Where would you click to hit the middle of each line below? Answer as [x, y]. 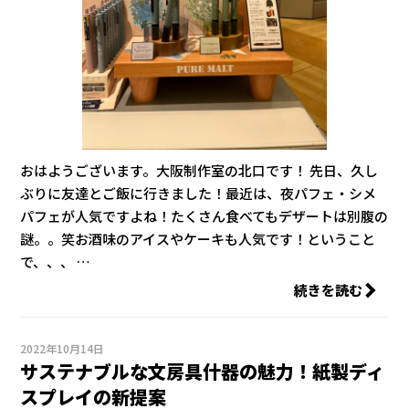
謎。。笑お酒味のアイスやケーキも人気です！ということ [198, 239]
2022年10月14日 [63, 349]
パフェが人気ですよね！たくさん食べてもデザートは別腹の [204, 216]
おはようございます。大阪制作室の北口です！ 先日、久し [199, 171]
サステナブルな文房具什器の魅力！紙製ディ [203, 372]
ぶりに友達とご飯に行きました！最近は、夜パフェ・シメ [199, 194]
